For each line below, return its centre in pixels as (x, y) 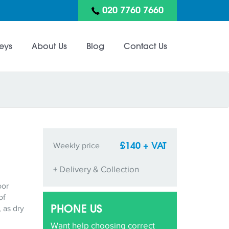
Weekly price (76, 145)
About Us (49, 46)
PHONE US (76, 208)
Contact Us (145, 46)
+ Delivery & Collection (96, 169)
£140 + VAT (143, 145)
